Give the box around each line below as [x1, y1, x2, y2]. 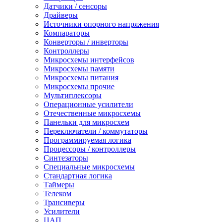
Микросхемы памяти [44, 64, 114, 73]
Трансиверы [44, 198, 85, 207]
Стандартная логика [44, 171, 112, 180]
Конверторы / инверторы [44, 37, 128, 46]
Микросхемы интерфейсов [44, 55, 134, 64]
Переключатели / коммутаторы [44, 126, 148, 135]
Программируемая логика [44, 135, 131, 144]
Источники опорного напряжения [44, 19, 159, 28]
